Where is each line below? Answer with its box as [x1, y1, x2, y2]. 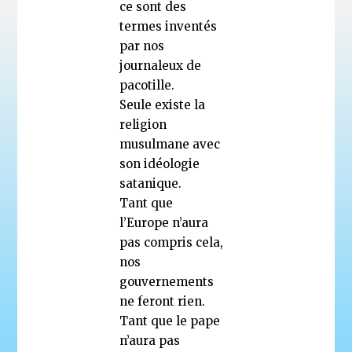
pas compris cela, [119, 234, 224, 250]
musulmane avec [119, 136, 221, 152]
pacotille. [119, 77, 175, 93]
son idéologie [119, 156, 200, 171]
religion [119, 116, 167, 132]
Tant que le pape [119, 313, 221, 328]
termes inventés [119, 18, 218, 34]
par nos [119, 38, 165, 53]
